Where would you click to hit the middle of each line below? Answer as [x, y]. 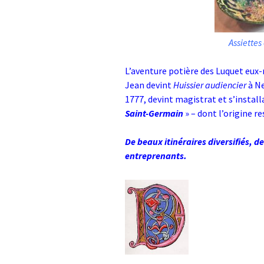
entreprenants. [156, 156]
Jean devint [149, 85]
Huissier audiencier [210, 85]
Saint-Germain [154, 113]
